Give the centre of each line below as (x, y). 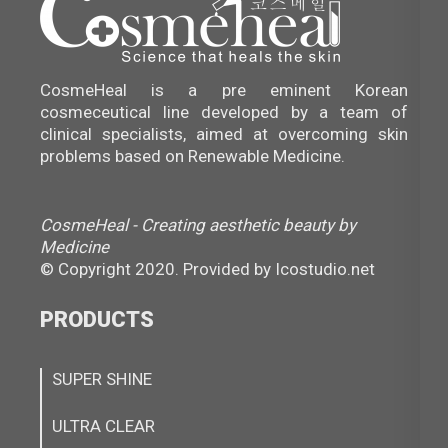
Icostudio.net (325, 269)
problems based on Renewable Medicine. (192, 155)
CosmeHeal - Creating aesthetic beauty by (198, 225)
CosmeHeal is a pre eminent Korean (224, 89)
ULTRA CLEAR (103, 425)
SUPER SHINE (102, 378)
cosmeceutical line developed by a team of (224, 111)
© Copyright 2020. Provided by (157, 269)
